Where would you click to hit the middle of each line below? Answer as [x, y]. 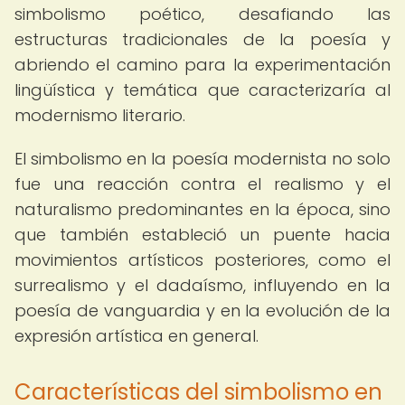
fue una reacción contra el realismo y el [202, 184]
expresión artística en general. [137, 336]
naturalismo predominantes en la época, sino [202, 209]
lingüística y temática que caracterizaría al [202, 90]
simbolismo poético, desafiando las [202, 14]
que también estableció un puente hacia [202, 235]
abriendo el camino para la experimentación [202, 65]
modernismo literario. [100, 115]
